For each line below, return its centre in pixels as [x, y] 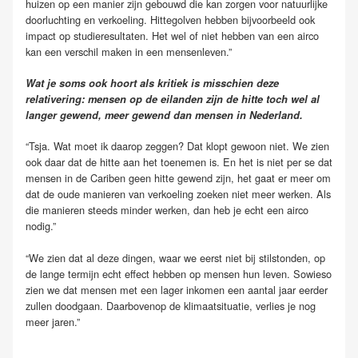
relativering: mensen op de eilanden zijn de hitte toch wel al [173, 99]
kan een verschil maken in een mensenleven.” [129, 51]
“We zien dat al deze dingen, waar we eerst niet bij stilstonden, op [175, 257]
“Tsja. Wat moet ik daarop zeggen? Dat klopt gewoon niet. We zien [177, 146]
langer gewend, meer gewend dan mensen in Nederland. [164, 115]
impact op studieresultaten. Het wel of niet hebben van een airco [172, 35]
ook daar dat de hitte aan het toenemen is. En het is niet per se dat [179, 162]
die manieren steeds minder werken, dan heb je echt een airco [167, 210]
